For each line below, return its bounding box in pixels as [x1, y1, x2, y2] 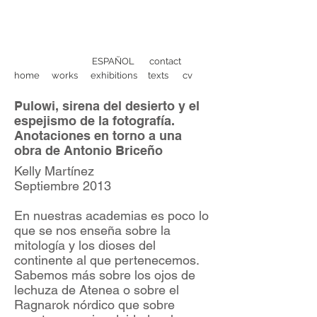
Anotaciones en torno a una [14, 127, 182, 143]
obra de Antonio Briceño [14, 142, 163, 158]
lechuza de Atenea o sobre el [14, 282, 179, 298]
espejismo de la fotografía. [14, 113, 175, 128]
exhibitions [90, 70, 137, 81]
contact [149, 56, 181, 67]
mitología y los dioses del [14, 238, 156, 253]
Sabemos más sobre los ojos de [14, 267, 195, 283]
